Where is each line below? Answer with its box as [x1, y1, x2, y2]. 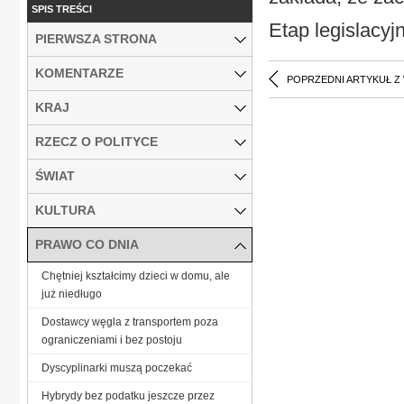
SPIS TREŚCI [32, 3, 92, 14]
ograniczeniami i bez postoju [41, 333, 182, 346]
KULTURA [35, 202, 96, 217]
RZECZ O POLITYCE [35, 133, 158, 149]
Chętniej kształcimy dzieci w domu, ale [41, 269, 230, 282]
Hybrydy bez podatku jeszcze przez [41, 389, 215, 402]
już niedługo [41, 287, 102, 300]
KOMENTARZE [35, 65, 124, 80]
